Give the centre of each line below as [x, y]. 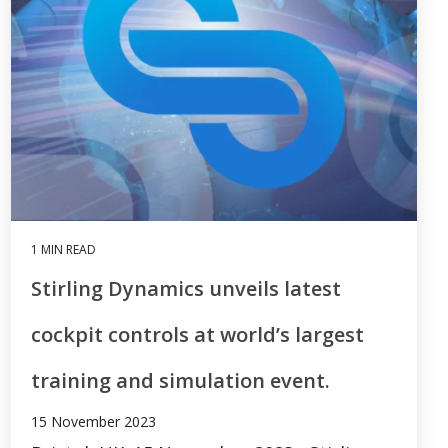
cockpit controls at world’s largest [197, 334]
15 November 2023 [93, 421]
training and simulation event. [180, 380]
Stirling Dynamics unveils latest [186, 288]
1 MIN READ [63, 249]
